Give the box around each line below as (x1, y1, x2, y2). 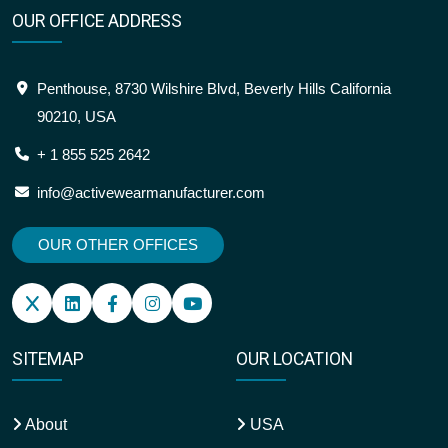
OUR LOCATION (236, 349, 353, 370)
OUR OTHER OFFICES (38, 236, 198, 254)
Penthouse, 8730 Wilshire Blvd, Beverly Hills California (37, 80, 391, 98)
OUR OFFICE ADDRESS (12, 11, 182, 32)
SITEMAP (12, 349, 84, 370)
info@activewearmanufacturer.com (37, 184, 265, 202)
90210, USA (37, 108, 116, 126)
